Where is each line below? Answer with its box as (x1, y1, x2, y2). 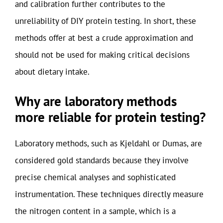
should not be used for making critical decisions (15, 49, 190, 60)
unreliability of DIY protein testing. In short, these (15, 15, 196, 26)
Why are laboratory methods (15, 92, 177, 110)
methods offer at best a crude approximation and (15, 32, 193, 43)
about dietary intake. (15, 66, 90, 77)
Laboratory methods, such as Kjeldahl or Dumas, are (15, 137, 202, 149)
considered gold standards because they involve (15, 154, 189, 166)
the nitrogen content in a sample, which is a (15, 205, 176, 217)
